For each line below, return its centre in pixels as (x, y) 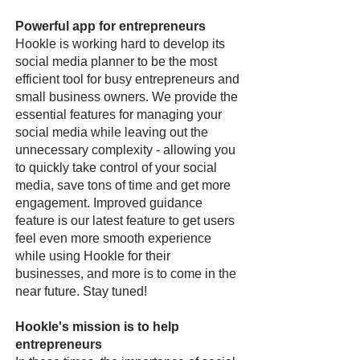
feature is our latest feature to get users (125, 221)
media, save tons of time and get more (123, 185)
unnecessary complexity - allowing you (125, 150)
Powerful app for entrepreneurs (110, 26)
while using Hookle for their (93, 256)
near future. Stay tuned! (81, 291)
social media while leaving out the (112, 132)
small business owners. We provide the (127, 97)
